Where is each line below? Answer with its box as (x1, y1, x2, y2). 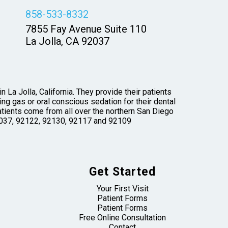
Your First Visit (96, 183, 149, 193)
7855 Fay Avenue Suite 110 (25, 23, 147, 36)
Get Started (89, 164, 156, 179)
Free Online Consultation (79, 212, 166, 222)
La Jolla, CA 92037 (25, 35, 110, 48)
